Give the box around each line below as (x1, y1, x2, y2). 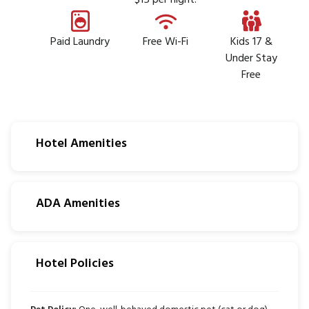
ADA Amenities (36, 194, 120, 214)
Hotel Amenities (36, 134, 127, 154)
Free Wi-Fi (143, 33, 188, 51)
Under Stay (225, 50, 277, 68)
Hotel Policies (36, 254, 114, 274)
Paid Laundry (50, 33, 110, 51)
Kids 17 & (230, 33, 272, 51)
